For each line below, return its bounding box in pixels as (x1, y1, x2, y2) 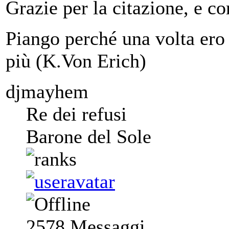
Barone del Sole (26, 125, 151, 147)
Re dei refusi (26, 103, 127, 125)
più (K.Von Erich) (6, 50, 146, 72)
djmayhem (6, 80, 88, 102)
